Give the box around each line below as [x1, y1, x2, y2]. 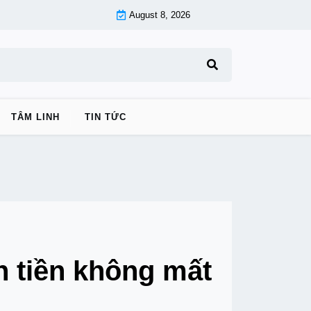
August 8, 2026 [129, 10, 190, 20]
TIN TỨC [85, 112, 126, 122]
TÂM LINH [11, 112, 60, 122]
